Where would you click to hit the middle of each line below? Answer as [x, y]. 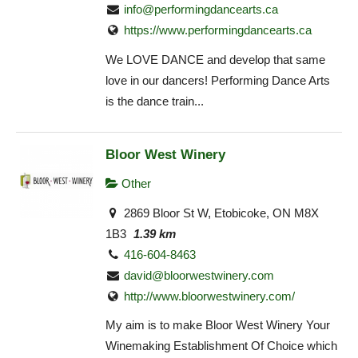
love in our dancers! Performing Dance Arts [218, 80]
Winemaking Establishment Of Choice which [221, 346]
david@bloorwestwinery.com [199, 275]
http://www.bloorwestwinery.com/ [210, 296]
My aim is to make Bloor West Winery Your [218, 325]
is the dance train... [155, 101]
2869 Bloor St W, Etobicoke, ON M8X [220, 213]
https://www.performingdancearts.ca [218, 30]
